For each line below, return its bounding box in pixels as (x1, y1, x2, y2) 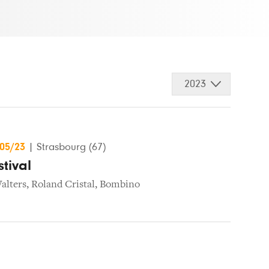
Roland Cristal (31, 179, 95, 190)
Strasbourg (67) (37, 141, 106, 153)
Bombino (100, 179, 140, 190)
